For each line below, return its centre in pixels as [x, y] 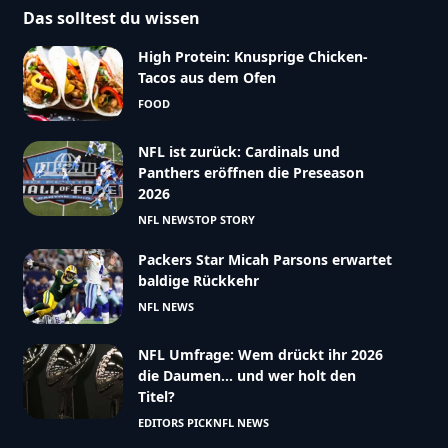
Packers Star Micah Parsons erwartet [264, 259]
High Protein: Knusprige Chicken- [252, 56]
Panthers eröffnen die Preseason [250, 172]
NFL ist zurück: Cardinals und [238, 151]
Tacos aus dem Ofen [206, 77]
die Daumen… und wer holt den [246, 375]
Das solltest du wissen [111, 17]
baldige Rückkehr [198, 280]
